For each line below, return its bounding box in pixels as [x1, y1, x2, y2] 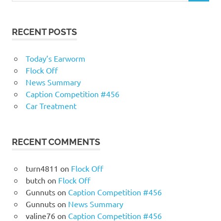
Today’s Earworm [25, 53, 85, 63]
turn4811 [25, 163, 58, 173]
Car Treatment [25, 100, 76, 110]
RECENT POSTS [12, 26, 77, 37]
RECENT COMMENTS [12, 136, 100, 147]
